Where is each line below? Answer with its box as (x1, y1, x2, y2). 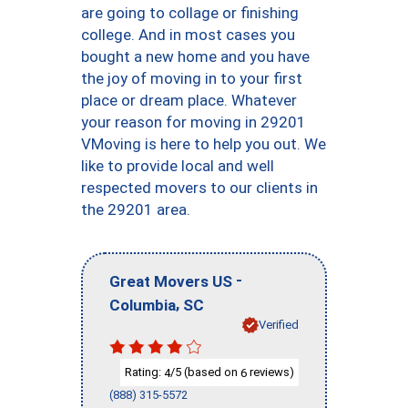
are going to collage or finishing (81, 4, 299, 22)
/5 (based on (170, 364, 240, 379)
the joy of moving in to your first (81, 69, 302, 87)
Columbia (109, 295, 176, 314)
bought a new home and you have (81, 47, 310, 66)
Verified (259, 317, 299, 331)
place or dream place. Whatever (81, 91, 297, 109)
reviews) (247, 364, 294, 379)
